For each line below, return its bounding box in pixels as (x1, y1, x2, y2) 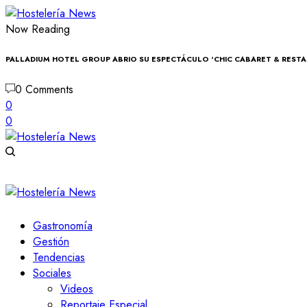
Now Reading (5, 21, 70, 37)
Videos (60, 280, 93, 297)
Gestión (33, 233, 69, 249)
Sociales (33, 265, 71, 281)
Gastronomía (33, 217, 93, 234)
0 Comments (15, 81, 73, 97)
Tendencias (33, 249, 85, 265)
